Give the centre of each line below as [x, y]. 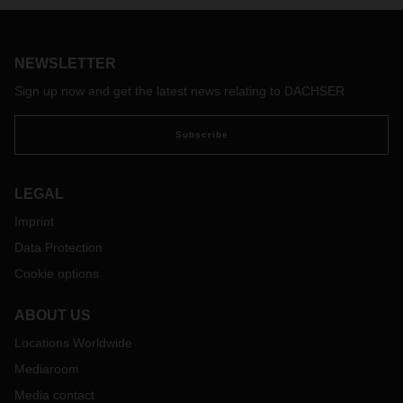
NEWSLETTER [65, 63]
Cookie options [57, 273]
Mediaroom [47, 369]
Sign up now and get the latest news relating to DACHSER [179, 91]
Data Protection [58, 247]
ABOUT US [53, 315]
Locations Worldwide [73, 343]
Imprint [34, 221]
